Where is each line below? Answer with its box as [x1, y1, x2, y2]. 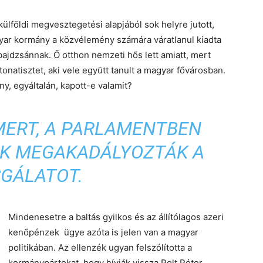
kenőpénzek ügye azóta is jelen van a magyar [8, 227, 198, 238]
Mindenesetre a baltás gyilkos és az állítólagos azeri [8, 211, 224, 222]
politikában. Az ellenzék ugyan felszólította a [8, 242, 192, 253]
